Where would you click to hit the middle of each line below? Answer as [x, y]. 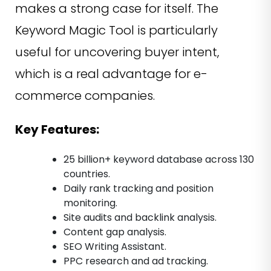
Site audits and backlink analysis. [140, 218]
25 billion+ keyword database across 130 [159, 160]
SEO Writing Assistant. [115, 247]
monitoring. [90, 203]
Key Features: [57, 130]
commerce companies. [85, 96]
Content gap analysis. [115, 232]
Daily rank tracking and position [139, 189]
